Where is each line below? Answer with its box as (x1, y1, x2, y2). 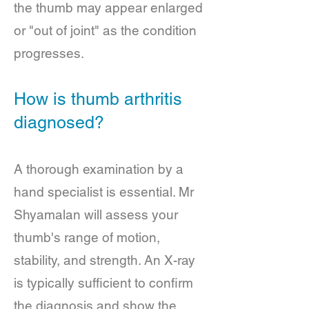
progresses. (14, 46, 84, 61)
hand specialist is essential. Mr (14, 184, 194, 199)
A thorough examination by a (14, 161, 183, 177)
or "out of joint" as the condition (14, 23, 197, 38)
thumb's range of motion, (14, 230, 160, 245)
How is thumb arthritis (14, 89, 182, 109)
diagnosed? (14, 112, 104, 132)
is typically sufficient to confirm (14, 275, 193, 290)
